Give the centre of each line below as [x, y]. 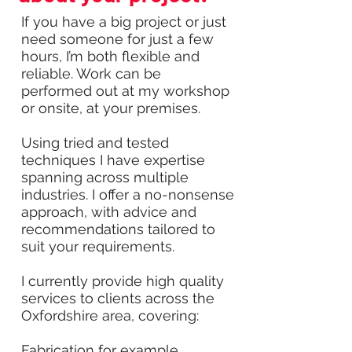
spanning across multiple [105, 177]
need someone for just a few [117, 39]
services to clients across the [118, 298]
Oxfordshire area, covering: [110, 315]
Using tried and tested [95, 143]
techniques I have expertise [113, 160]
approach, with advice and [109, 212]
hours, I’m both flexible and [110, 56]
